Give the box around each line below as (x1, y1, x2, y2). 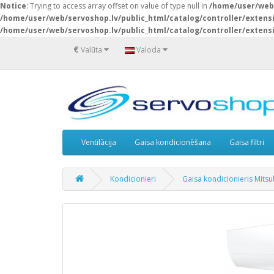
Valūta (81, 44, 102, 55)
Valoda (136, 44, 161, 55)
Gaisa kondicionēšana (135, 137, 211, 148)
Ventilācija (81, 137, 116, 148)
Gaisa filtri (229, 137, 264, 148)
